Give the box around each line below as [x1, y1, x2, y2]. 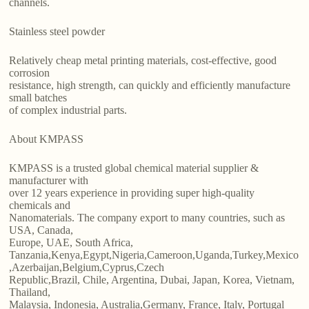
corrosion [9, 67, 50, 79]
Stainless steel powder [9, 26, 106, 38]
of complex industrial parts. [9, 104, 128, 117]
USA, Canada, [9, 224, 74, 237]
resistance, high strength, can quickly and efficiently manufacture [9, 79, 291, 92]
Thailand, [9, 286, 51, 299]
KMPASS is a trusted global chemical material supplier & [9, 162, 259, 175]
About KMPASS [9, 133, 84, 146]
